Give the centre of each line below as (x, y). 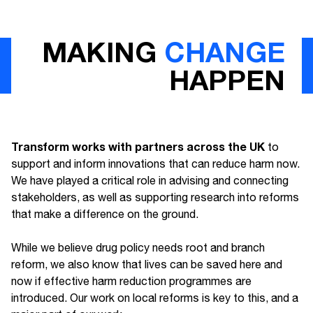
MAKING (103, 51)
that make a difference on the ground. (105, 213)
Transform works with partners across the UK (138, 146)
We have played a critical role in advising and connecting (150, 180)
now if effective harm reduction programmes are (131, 281)
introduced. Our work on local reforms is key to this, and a (155, 297)
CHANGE (225, 51)
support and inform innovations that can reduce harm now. (155, 163)
